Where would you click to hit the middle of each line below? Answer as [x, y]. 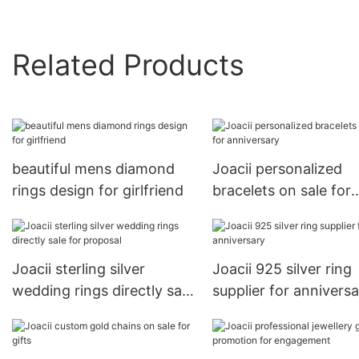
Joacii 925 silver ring [282, 269]
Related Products [128, 65]
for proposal [54, 313]
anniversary [252, 212]
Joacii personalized [277, 169]
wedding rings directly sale [103, 291]
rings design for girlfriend [98, 191]
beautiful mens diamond [93, 169]
